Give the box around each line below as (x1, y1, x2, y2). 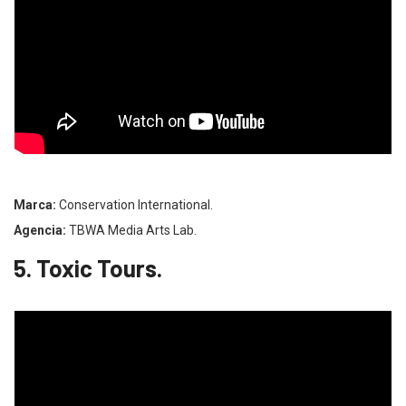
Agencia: (14, 222, 66, 237)
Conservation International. (56, 197, 213, 212)
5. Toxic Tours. (14, 253, 162, 282)
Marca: (14, 197, 56, 212)
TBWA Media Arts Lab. (66, 222, 197, 237)
